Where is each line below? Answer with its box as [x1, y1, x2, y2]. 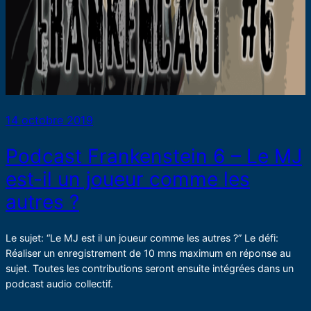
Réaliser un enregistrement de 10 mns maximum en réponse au [6, 246, 291, 259]
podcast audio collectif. [6, 277, 113, 289]
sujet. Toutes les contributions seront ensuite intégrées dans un [6, 262, 294, 274]
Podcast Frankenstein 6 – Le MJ [6, 144, 302, 169]
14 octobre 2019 [6, 113, 93, 128]
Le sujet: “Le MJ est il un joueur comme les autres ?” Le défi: [6, 231, 278, 244]
